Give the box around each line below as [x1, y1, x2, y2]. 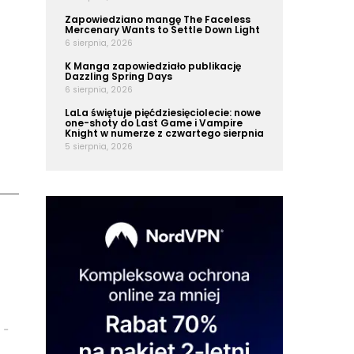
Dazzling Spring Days [65, 70, 172, 83]
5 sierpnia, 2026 [65, 141, 133, 153]
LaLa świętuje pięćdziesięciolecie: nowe [65, 106, 261, 119]
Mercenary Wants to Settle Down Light [65, 23, 260, 36]
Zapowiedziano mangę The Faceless [65, 13, 250, 26]
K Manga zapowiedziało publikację [65, 59, 241, 73]
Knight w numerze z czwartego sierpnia [65, 126, 264, 140]
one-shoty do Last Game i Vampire [65, 116, 243, 130]
